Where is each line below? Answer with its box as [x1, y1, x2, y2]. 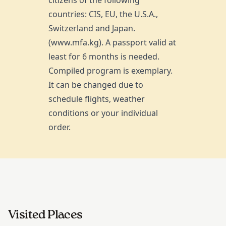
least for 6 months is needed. [48, 50, 159, 62]
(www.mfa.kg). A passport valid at [48, 36, 176, 48]
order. [48, 121, 71, 133]
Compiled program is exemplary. [48, 65, 173, 76]
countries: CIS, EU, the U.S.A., [48, 8, 158, 20]
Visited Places [8, 208, 83, 221]
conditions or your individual [48, 107, 158, 119]
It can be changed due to [48, 79, 143, 90]
